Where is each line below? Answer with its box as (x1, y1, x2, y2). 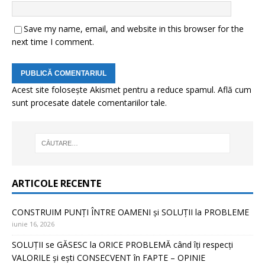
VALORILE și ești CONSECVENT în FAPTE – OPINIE (12, 251, 205, 263)
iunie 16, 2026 (12, 219, 54, 228)
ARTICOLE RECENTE (12, 176, 101, 190)
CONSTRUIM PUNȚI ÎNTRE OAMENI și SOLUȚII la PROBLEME (12, 206, 249, 218)
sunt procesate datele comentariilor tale (12, 97, 165, 108)
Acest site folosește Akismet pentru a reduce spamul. (12, 84, 218, 95)
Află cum (218, 84, 251, 95)
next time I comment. (12, 36, 94, 47)
